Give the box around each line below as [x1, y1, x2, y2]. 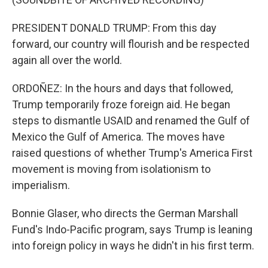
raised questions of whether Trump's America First [12, 147, 252, 159]
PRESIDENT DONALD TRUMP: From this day [12, 22, 217, 34]
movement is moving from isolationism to [12, 163, 211, 175]
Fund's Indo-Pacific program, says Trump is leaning [12, 223, 252, 236]
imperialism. [12, 179, 70, 191]
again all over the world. [12, 54, 122, 66]
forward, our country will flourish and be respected [12, 38, 249, 50]
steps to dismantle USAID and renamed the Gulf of [12, 114, 250, 127]
